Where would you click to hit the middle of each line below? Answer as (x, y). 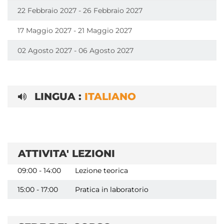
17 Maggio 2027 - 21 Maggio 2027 (75, 31)
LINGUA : (59, 97)
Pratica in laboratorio (112, 190)
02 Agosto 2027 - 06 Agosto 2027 (75, 51)
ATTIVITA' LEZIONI (66, 154)
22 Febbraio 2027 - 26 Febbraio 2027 (80, 11)
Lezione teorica (101, 171)
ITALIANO (110, 97)
